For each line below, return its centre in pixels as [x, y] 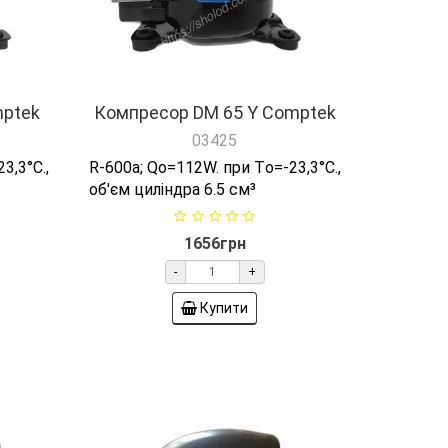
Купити [224, 308]
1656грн [214, 244]
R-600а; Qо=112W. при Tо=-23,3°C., [214, 168]
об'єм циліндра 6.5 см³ [172, 190]
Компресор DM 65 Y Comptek [214, 113]
